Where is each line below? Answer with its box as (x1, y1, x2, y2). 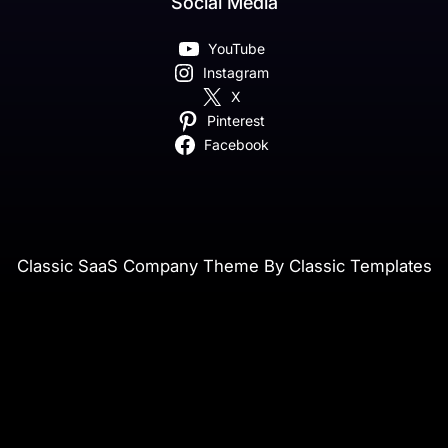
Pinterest (207, 111, 265, 129)
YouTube (207, 39, 265, 57)
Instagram (203, 63, 269, 81)
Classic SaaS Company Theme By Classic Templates (16, 255, 432, 276)
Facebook (203, 135, 269, 153)
